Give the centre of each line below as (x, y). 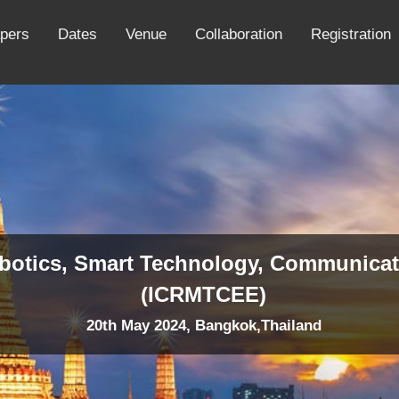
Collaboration (239, 34)
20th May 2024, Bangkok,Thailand (204, 326)
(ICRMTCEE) (204, 295)
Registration (351, 34)
